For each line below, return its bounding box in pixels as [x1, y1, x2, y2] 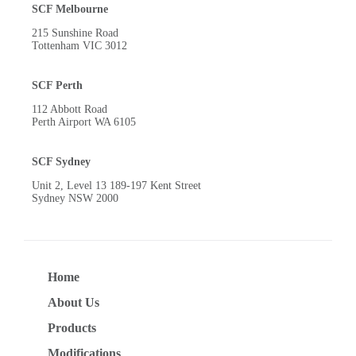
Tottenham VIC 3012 [32, 39, 127, 52]
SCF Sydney [32, 155, 91, 168]
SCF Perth [32, 79, 83, 91]
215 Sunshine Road [32, 26, 118, 39]
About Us [48, 295, 99, 309]
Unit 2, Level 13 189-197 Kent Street [32, 179, 201, 192]
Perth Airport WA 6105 [32, 115, 136, 128]
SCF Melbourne [32, 2, 108, 15]
